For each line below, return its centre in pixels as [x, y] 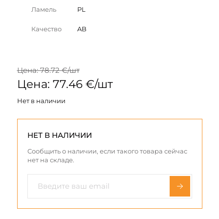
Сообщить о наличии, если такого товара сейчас [107, 151]
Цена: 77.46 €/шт [65, 84]
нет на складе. [51, 160]
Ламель [44, 9]
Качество [46, 29]
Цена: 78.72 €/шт [48, 70]
